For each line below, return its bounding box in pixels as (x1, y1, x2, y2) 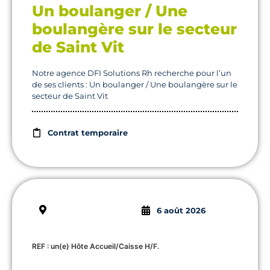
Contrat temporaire (48, 127, 128, 137)
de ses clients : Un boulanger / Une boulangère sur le (32, 79, 237, 89)
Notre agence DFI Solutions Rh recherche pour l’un (32, 67, 231, 78)
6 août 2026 (157, 205, 206, 215)
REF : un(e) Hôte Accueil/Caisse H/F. (32, 241, 159, 251)
